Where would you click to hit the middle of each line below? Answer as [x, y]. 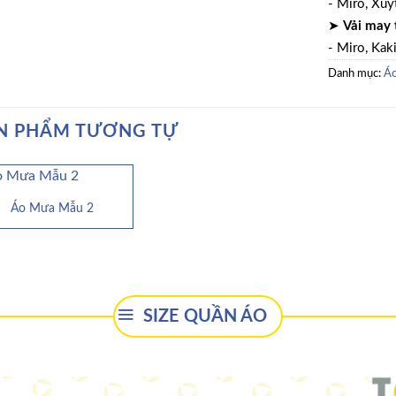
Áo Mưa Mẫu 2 [52, 208]
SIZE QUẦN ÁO [205, 316]
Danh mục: [355, 74]
